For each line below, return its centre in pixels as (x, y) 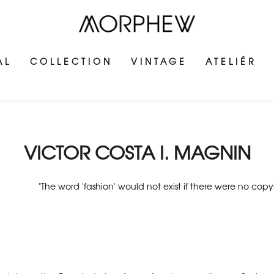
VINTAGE (159, 61)
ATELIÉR (231, 61)
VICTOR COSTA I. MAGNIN (137, 152)
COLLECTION (72, 61)
